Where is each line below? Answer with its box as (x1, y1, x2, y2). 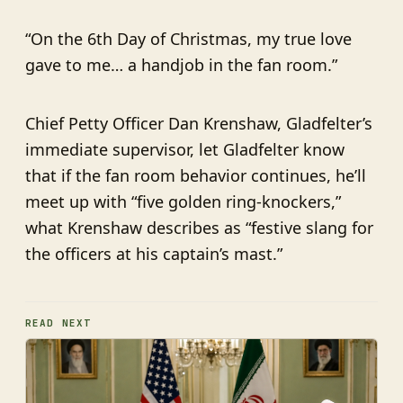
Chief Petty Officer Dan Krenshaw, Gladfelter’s (25, 112, 372, 135)
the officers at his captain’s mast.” (25, 243, 282, 265)
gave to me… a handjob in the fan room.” (25, 54, 337, 76)
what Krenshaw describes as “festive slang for (25, 217, 373, 239)
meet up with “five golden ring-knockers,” (25, 191, 341, 213)
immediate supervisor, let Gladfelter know (25, 139, 345, 161)
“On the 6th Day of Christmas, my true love (25, 28, 352, 50)
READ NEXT (25, 317, 91, 330)
